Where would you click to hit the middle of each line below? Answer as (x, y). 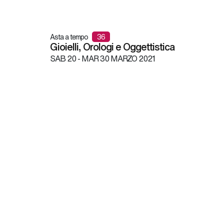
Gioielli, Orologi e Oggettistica (112, 46)
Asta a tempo (69, 36)
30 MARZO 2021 (126, 58)
